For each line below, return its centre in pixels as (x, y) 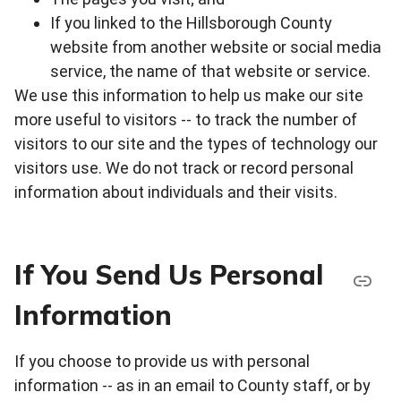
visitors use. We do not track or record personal (184, 167)
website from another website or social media (216, 47)
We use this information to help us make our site (189, 95)
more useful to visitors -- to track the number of (186, 119)
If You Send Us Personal (169, 274)
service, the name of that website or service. (210, 71)
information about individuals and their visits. (176, 192)
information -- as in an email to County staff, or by (192, 385)
